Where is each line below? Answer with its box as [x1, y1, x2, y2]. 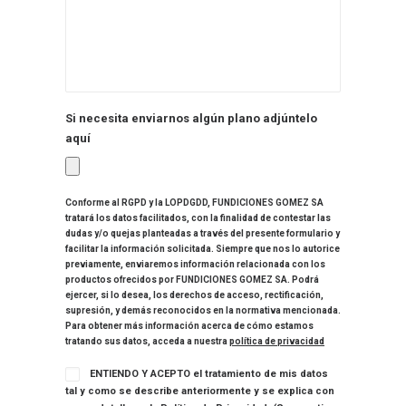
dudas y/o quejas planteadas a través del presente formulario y [65, 228, 340, 238]
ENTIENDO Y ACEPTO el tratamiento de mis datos [90, 368, 328, 380]
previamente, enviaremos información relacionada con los [65, 259, 325, 269]
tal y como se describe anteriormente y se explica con [65, 385, 334, 397]
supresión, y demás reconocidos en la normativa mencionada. [65, 305, 341, 315]
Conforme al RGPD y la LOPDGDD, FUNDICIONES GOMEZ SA [65, 198, 324, 208]
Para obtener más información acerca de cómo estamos [65, 321, 314, 331]
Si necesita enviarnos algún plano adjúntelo [65, 111, 317, 125]
